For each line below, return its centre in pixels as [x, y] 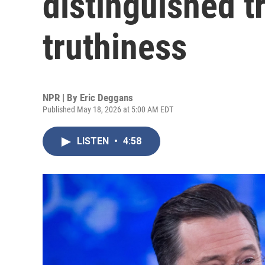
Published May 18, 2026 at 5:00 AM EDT [108, 109]
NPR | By [61, 98]
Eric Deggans [106, 98]
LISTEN [94, 141]
